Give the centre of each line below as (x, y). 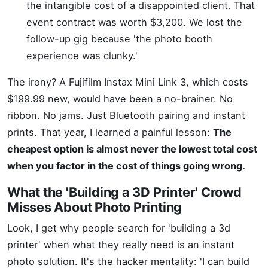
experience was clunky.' (82, 56)
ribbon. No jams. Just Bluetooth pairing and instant (126, 115)
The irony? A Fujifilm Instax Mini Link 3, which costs (128, 82)
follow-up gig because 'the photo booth (119, 39)
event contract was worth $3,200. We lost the (134, 22)
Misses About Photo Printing (95, 207)
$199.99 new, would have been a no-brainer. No (120, 99)
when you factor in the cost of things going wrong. (126, 166)
